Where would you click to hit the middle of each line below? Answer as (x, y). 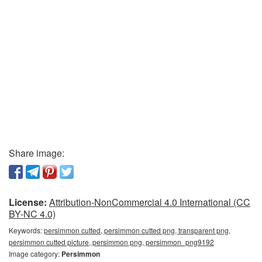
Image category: (35, 253)
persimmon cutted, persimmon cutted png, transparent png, (137, 230)
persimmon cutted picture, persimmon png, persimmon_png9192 (111, 242)
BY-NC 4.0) (32, 213)
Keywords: (26, 230)
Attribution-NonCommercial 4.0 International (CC (150, 202)
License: (28, 202)
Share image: (37, 153)
